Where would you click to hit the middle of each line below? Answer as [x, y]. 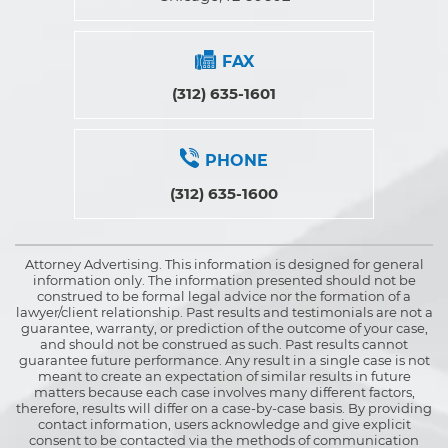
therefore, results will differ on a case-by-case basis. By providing [224, 407]
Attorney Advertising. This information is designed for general [224, 263]
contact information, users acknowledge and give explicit [224, 423]
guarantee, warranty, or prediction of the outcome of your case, [224, 327]
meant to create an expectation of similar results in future [224, 375]
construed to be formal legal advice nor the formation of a [224, 295]
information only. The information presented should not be [224, 279]
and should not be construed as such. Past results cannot [224, 343]
